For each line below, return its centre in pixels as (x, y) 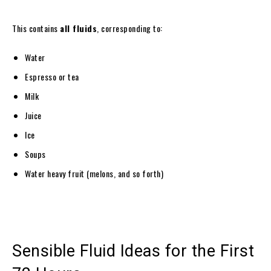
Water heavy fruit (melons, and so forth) (94, 173)
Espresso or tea (52, 76)
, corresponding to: (130, 28)
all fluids (78, 28)
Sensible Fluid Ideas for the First (133, 251)
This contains (36, 28)
